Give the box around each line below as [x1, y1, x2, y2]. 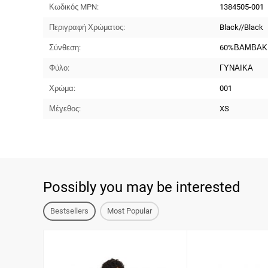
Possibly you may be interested [43, 179, 240, 196]
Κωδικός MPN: [49, 2, 99, 11]
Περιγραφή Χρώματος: [49, 22, 126, 32]
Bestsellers [50, 206, 89, 215]
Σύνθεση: [49, 42, 81, 52]
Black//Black [220, 22, 264, 32]
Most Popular [107, 206, 153, 215]
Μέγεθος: [49, 103, 81, 113]
